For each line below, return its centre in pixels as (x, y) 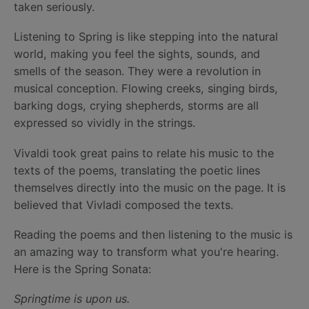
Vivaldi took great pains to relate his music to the (144, 153)
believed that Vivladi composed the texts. (123, 205)
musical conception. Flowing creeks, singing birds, (146, 89)
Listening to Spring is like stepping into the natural (146, 37)
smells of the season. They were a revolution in (137, 71)
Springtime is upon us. (72, 299)
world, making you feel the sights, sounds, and (137, 54)
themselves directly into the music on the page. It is (150, 187)
